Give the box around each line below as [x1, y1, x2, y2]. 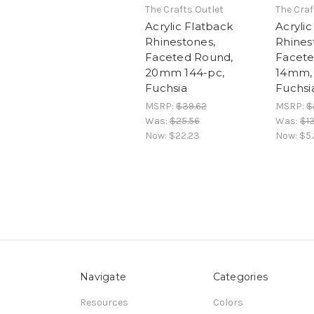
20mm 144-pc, [145, 65, 224, 79]
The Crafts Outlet [145, 3, 224, 15]
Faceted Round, [145, 50, 233, 64]
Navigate [80, 270, 126, 283]
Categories [212, 270, 268, 283]
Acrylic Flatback [145, 19, 233, 33]
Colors [212, 296, 243, 308]
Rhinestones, [145, 34, 215, 48]
